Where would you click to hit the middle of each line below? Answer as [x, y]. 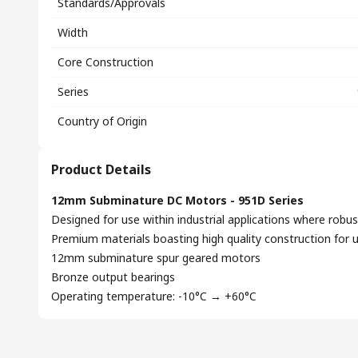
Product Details [101, 169]
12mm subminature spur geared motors [156, 258]
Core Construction [105, 62]
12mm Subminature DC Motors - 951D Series [177, 200]
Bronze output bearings [113, 277]
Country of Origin [102, 121]
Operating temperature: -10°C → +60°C [154, 296]
